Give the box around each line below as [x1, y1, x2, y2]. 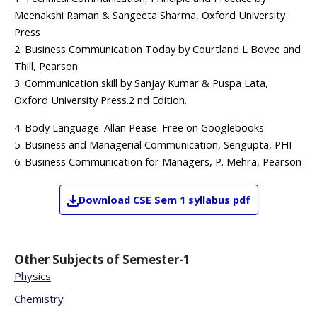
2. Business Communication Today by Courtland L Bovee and [14, 42, 301, 56]
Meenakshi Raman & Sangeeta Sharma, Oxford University [14, 8, 285, 22]
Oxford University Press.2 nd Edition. [14, 93, 187, 107]
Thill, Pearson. [14, 59, 80, 73]
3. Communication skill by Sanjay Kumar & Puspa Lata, [14, 76, 268, 90]
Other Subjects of [14, 251, 122, 267]
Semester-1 [122, 251, 190, 267]
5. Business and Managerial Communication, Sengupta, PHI [14, 138, 292, 151]
